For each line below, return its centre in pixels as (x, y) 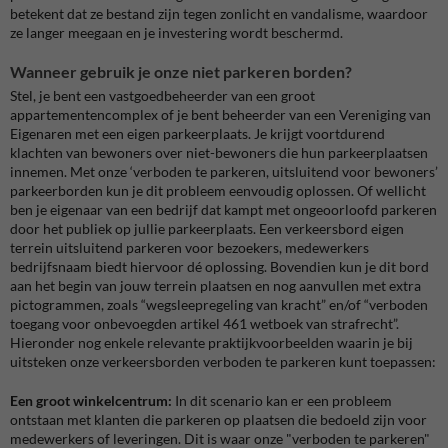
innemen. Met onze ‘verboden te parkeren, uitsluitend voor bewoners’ (224, 172)
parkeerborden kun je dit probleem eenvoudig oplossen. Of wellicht (218, 191)
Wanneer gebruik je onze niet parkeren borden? (181, 72)
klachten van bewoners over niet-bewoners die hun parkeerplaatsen (219, 153)
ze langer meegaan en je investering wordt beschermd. (176, 33)
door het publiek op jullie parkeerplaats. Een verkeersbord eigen (207, 229)
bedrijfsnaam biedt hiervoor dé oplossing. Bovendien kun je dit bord (219, 267)
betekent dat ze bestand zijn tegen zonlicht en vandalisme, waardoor (219, 14)
